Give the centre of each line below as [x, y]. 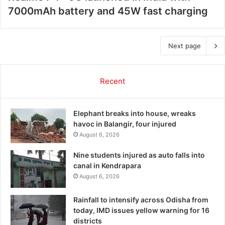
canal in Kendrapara [107, 165]
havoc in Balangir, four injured [125, 124]
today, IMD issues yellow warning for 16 [141, 210]
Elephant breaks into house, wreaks [135, 113]
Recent [113, 81]
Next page [185, 45]
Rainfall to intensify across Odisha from [141, 199]
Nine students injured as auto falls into [139, 155]
